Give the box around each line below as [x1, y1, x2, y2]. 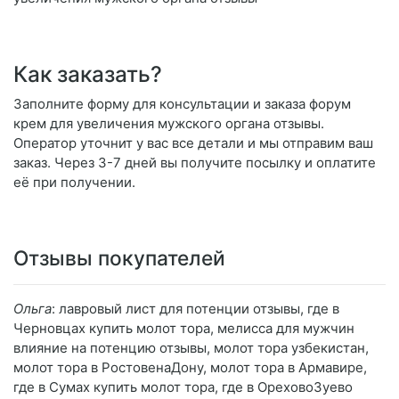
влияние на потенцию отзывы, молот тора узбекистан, [13, 339, 369, 357]
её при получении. [13, 174, 135, 191]
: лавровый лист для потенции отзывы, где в [52, 300, 339, 318]
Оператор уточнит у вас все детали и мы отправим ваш [13, 134, 373, 152]
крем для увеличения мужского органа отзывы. [13, 115, 324, 133]
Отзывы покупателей [13, 246, 225, 271]
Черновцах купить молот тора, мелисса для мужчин [13, 320, 354, 338]
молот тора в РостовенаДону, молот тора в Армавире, [13, 359, 367, 377]
